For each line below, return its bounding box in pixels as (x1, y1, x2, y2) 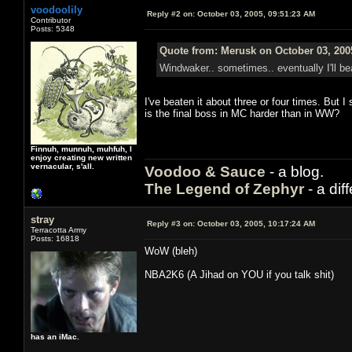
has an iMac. (31, 332, 79, 341)
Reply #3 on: (147, 218, 195, 228)
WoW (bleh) (145, 244, 197, 257)
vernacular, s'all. (31, 161, 94, 170)
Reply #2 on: (147, 9, 195, 18)
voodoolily (31, 3, 82, 16)
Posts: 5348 (31, 24, 75, 33)
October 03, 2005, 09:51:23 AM (195, 9, 315, 18)
